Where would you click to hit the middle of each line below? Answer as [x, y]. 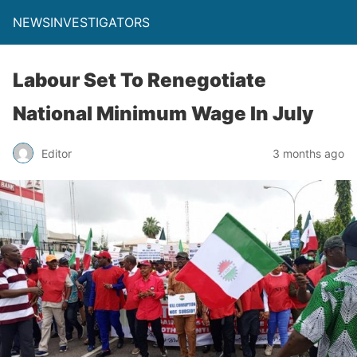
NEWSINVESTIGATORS [81, 22]
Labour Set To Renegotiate [139, 80]
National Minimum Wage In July [163, 114]
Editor [57, 153]
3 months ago [308, 153]
